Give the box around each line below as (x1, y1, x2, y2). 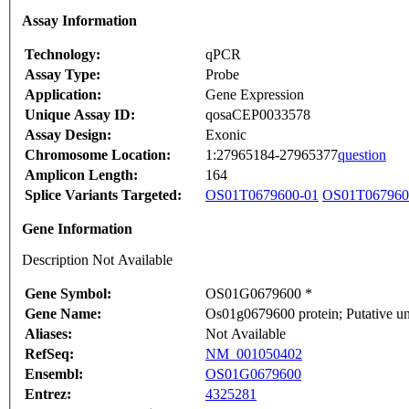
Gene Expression (205, 87, 304, 103)
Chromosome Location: (25, 147, 171, 163)
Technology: (25, 47, 100, 63)
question (338, 147, 386, 163)
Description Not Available (22, 252, 173, 268)
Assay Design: (25, 127, 111, 143)
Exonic (205, 127, 246, 143)
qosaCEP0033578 (205, 107, 310, 123)
